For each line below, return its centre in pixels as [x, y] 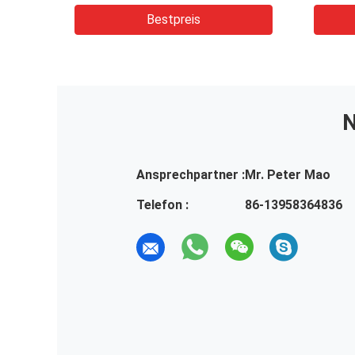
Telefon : [162, 204]
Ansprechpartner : [191, 174]
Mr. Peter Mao [288, 174]
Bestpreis [174, 19]
